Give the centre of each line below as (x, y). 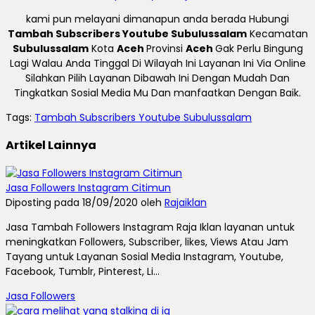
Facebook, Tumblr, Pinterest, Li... (83, 271)
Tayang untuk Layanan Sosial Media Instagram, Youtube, (144, 256)
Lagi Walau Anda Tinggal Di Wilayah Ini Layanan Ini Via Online (157, 63)
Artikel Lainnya (51, 146)
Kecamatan (277, 33)
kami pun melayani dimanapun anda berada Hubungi (157, 19)
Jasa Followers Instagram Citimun (88, 187)
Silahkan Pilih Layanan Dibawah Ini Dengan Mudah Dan (157, 78)
